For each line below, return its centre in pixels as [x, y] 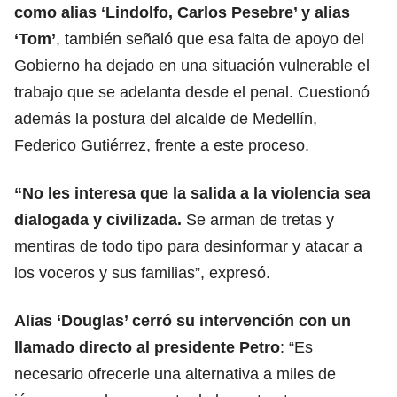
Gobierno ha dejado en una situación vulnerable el [192, 65]
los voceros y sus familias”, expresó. [142, 272]
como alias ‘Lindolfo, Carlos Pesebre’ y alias [182, 12]
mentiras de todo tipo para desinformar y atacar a [188, 246]
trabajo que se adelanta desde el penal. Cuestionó [192, 92]
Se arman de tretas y [260, 219]
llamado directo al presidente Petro [147, 347]
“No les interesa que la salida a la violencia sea [192, 193]
